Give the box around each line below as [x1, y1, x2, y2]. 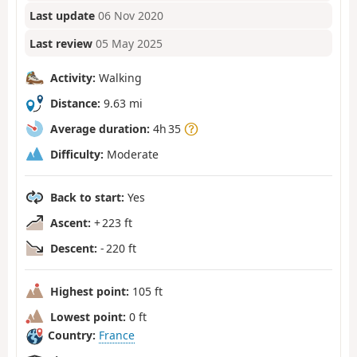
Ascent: [50, 214, 91, 230]
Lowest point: [50, 308, 126, 324]
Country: [48, 328, 96, 343]
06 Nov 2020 [98, 8, 164, 24]
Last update [29, 8, 96, 24]
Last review [29, 35, 93, 51]
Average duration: [50, 120, 150, 136]
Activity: [50, 69, 96, 85]
